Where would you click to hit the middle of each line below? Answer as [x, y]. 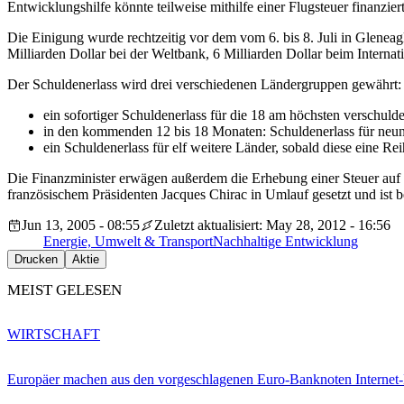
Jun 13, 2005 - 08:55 [81, 225]
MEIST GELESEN [64, 290]
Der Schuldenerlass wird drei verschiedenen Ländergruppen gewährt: [204, 85]
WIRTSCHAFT [54, 334]
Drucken [36, 260]
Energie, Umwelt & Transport [128, 242]
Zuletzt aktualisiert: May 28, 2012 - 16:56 [272, 225]
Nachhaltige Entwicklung [285, 242]
